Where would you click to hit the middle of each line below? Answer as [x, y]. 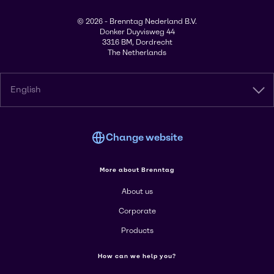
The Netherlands [137, 52]
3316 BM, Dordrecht [137, 42]
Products [137, 230]
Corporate [137, 211]
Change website [144, 137]
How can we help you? [137, 256]
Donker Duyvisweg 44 [137, 31]
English [26, 89]
